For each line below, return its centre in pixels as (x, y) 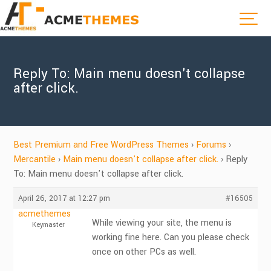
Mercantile (35, 159)
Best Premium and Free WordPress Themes (101, 145)
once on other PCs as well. (144, 252)
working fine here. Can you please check (171, 237)
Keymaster (48, 225)
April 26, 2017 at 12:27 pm (64, 198)
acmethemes (45, 214)
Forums (211, 145)
